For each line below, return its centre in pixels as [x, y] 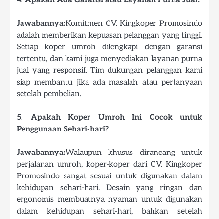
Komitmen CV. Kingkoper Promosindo [134, 24]
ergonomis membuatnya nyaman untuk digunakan [109, 200]
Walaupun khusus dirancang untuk [134, 153]
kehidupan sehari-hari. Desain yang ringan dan [109, 188]
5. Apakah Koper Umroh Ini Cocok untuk [109, 118]
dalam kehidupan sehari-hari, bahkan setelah [109, 211]
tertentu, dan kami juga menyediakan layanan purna [109, 59]
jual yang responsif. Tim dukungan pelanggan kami [109, 71]
